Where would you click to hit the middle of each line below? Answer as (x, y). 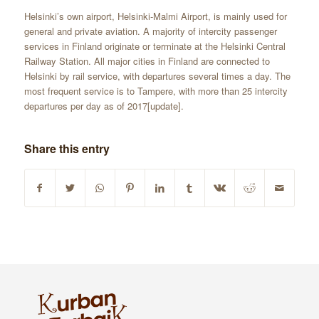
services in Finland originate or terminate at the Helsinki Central (155, 46)
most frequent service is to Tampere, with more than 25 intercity (156, 91)
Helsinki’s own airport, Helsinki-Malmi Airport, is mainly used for (155, 16)
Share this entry (67, 149)
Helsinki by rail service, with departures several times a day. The (157, 76)
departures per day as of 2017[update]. (104, 106)
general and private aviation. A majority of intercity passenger (150, 31)
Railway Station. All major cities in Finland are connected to (147, 61)
